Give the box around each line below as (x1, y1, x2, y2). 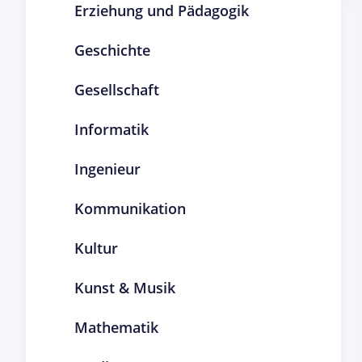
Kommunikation (74, 199, 186, 218)
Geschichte (74, 40, 150, 60)
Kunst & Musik (74, 278, 175, 297)
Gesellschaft (74, 80, 159, 99)
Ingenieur (74, 159, 141, 179)
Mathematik (74, 318, 158, 337)
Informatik (74, 120, 149, 139)
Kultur (74, 238, 118, 258)
